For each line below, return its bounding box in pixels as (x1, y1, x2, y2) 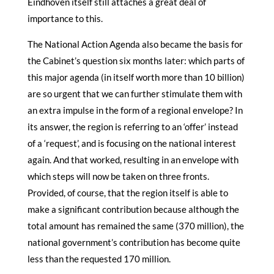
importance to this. (27, 12, 103, 24)
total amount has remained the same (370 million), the (27, 220, 244, 231)
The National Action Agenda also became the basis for (27, 38, 243, 50)
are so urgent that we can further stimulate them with (27, 87, 242, 99)
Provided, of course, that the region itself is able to (27, 187, 228, 198)
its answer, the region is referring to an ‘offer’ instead (27, 120, 238, 132)
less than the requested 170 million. (27, 253, 171, 264)
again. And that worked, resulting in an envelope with (27, 154, 239, 165)
